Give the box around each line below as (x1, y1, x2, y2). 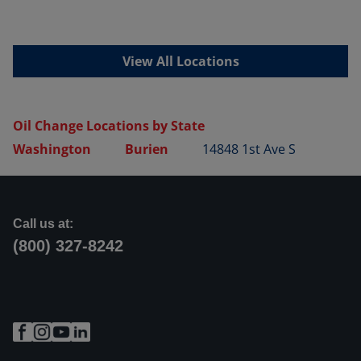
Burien (125, 139, 168, 158)
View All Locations (122, 52, 239, 70)
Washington (13, 139, 91, 158)
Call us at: (13, 216, 73, 230)
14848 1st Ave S (202, 140, 296, 159)
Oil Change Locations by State (13, 116, 205, 135)
